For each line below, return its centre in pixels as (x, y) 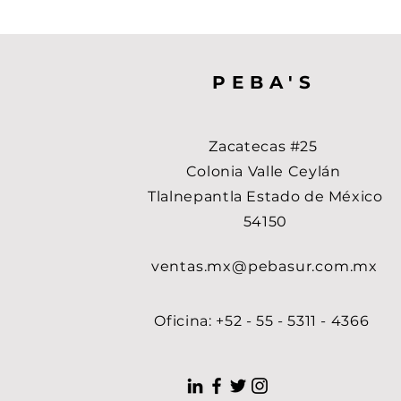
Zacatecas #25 (265, 146)
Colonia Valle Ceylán (265, 171)
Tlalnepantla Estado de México (265, 196)
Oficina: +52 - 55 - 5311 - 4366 (262, 320)
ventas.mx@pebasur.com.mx (264, 266)
